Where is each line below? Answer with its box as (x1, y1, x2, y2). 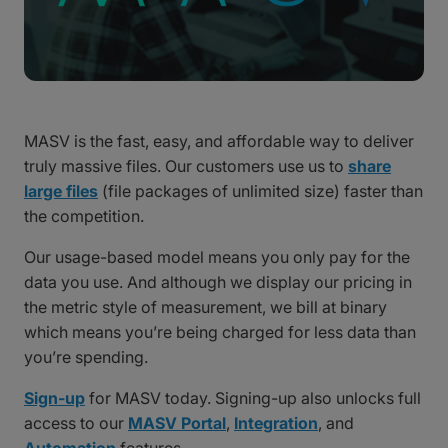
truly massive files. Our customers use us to (24, 155, 348, 176)
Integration (234, 412, 318, 433)
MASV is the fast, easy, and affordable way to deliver (24, 130, 414, 151)
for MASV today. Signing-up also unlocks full (85, 387, 421, 408)
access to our (24, 412, 128, 433)
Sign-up (24, 387, 85, 408)
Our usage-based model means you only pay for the (24, 246, 410, 267)
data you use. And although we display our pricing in (24, 271, 412, 292)
